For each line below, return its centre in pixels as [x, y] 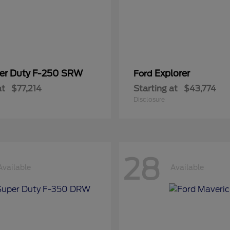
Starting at [156, 89]
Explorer [172, 73]
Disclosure [149, 99]
